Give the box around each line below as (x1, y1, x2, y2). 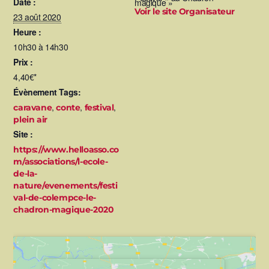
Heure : (13, 26, 41, 38)
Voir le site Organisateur (134, 6, 235, 17)
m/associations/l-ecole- (13, 156, 108, 167)
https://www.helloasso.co (13, 144, 119, 155)
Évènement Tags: (13, 86, 81, 98)
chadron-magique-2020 (13, 204, 114, 215)
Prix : (13, 56, 34, 68)
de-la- (13, 168, 38, 179)
